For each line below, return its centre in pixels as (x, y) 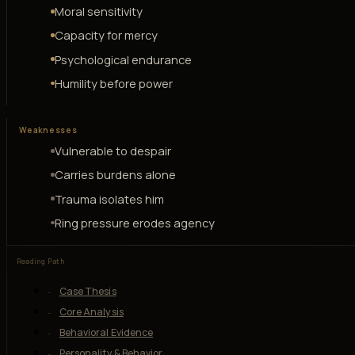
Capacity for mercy (106, 35)
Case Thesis (88, 291)
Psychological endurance (123, 59)
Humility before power (113, 83)
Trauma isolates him (109, 198)
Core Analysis (91, 311)
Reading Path (40, 261)
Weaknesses (48, 130)
